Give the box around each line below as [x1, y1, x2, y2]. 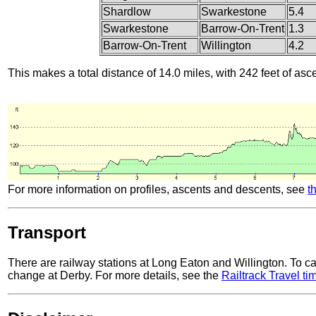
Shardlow [102, 5, 151, 18]
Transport [8, 223, 86, 243]
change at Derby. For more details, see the [8, 269, 221, 282]
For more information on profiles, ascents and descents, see [8, 183, 308, 196]
